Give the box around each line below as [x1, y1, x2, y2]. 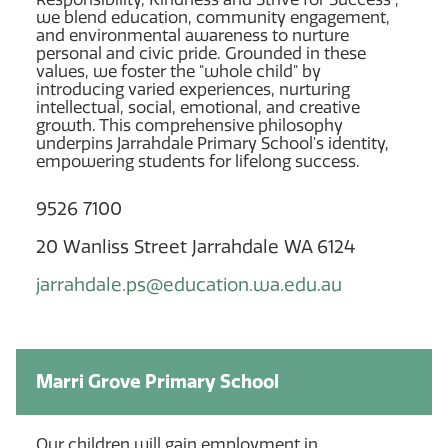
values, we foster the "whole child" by [36, 61, 321, 81]
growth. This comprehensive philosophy [36, 115, 343, 135]
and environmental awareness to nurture [36, 25, 349, 45]
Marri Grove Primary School [36, 370, 279, 393]
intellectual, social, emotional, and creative [36, 97, 360, 117]
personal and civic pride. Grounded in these [36, 43, 366, 63]
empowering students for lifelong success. [36, 151, 360, 171]
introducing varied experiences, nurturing [36, 79, 350, 99]
